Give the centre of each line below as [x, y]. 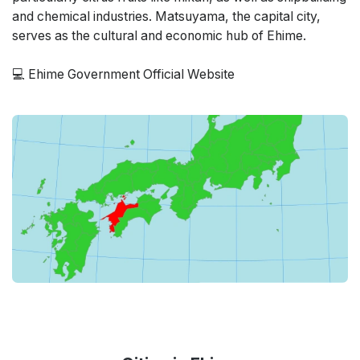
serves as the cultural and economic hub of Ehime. [159, 36]
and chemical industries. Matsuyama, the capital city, [166, 16]
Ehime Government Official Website [131, 74]
